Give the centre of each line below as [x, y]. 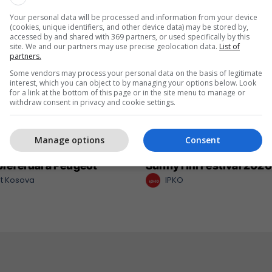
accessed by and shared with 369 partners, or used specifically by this [130, 36]
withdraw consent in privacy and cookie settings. [93, 102]
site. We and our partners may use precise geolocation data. [114, 46]
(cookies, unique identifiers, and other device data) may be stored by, [129, 27]
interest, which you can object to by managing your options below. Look [133, 83]
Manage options [69, 140]
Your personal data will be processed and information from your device [134, 17]
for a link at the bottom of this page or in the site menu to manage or [127, 92]
